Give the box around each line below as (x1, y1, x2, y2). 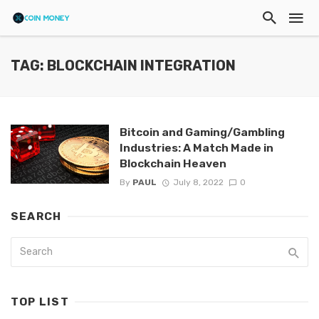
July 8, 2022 (172, 177, 224, 188)
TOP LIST (11, 296, 69, 309)
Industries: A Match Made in (119, 141, 273, 155)
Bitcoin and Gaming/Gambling (119, 125, 285, 139)
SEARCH (11, 210, 62, 224)
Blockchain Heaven (119, 157, 226, 170)
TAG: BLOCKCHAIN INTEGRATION (11, 58, 236, 74)
